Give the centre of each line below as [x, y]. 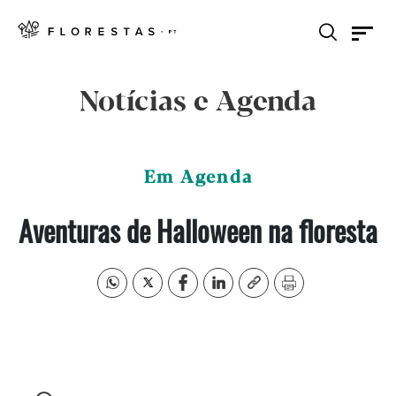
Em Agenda [198, 178]
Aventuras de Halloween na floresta [198, 230]
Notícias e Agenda [198, 103]
